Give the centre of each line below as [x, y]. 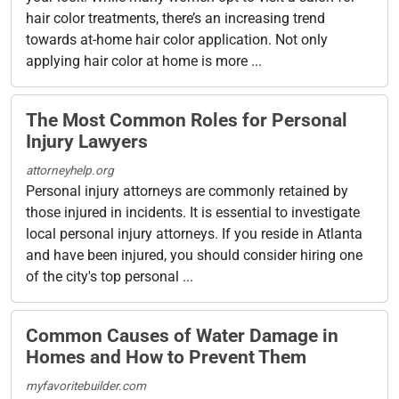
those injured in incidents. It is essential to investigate [193, 212]
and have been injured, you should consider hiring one [194, 255]
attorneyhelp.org [70, 170]
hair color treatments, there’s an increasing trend [175, 18]
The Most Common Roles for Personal [187, 120]
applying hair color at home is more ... [144, 61]
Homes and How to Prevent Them [166, 357]
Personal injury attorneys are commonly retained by [187, 191]
